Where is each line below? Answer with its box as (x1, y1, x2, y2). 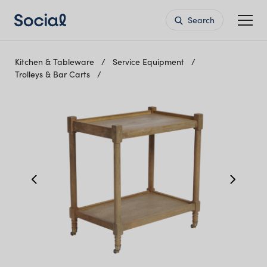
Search (185, 14, 215, 26)
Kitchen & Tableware (15, 55, 97, 68)
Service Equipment (113, 55, 187, 68)
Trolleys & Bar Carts (15, 68, 92, 80)
